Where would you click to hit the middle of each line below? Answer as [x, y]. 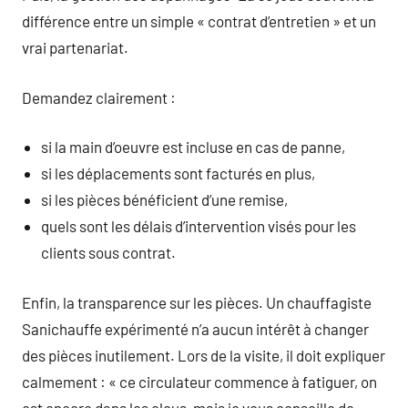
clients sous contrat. [109, 252]
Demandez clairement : [99, 97]
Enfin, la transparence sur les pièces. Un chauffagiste [197, 302]
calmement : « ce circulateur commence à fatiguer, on [199, 381]
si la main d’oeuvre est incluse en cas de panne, [194, 147]
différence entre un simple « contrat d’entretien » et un [199, 21]
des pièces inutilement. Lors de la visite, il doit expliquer [204, 355]
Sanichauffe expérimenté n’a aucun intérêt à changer [195, 328]
